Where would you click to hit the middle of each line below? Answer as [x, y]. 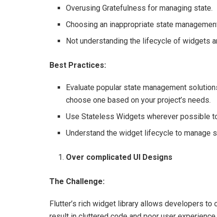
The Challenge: [77, 181]
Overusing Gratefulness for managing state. [139, 8]
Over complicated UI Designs [119, 157]
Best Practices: [78, 65]
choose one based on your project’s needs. [139, 100]
